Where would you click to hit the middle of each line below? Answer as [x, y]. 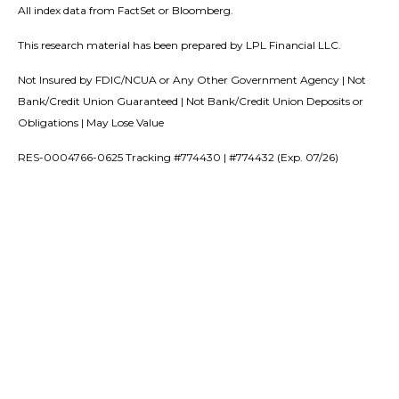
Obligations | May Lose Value [91, 122]
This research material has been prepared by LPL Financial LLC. [179, 45]
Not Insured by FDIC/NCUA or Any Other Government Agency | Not [192, 79]
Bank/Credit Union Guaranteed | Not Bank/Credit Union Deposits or [191, 101]
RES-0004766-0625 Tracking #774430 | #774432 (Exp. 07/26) [178, 157]
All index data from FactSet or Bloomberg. [126, 10]
